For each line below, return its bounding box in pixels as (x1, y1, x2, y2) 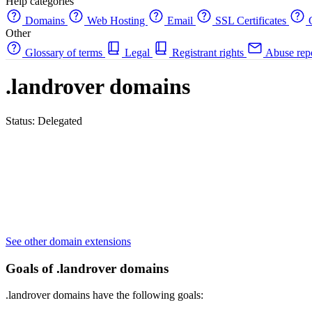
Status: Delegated (6, 114, 82, 127)
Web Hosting (84, 15, 148, 26)
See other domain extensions (6, 235, 131, 247)
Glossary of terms (22, 47, 105, 58)
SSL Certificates (212, 15, 289, 26)
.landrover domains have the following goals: (6, 289, 203, 302)
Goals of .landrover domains (6, 260, 169, 276)
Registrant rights (169, 47, 247, 58)
